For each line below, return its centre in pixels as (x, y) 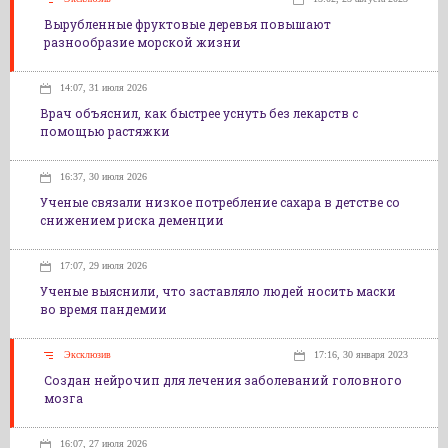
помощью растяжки (105, 131)
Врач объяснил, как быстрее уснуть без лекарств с (199, 113)
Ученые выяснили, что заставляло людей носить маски (218, 291)
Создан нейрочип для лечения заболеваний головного (223, 380)
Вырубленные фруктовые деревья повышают (187, 24)
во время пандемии (103, 309)
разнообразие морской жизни (142, 42)
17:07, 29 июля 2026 (103, 265)
